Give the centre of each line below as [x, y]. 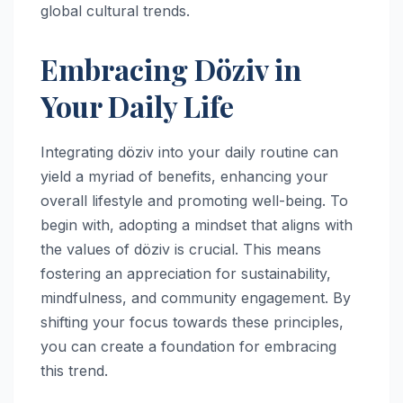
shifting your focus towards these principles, [192, 322]
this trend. [74, 370]
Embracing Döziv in [171, 68]
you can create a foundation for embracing [188, 346]
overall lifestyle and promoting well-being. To [194, 200]
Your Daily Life [137, 105]
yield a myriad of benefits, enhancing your [184, 176]
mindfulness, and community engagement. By [196, 297]
